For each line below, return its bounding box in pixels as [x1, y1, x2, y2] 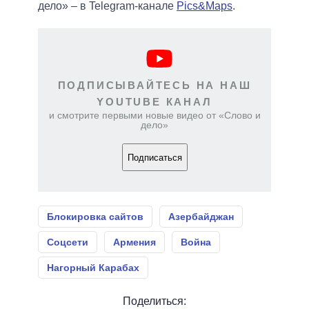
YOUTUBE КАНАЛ [97, 96, 212, 108]
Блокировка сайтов [47, 211, 143, 223]
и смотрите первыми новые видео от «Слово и [48, 110, 261, 121]
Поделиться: [123, 295, 186, 308]
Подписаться [127, 152, 182, 163]
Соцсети [47, 237, 88, 248]
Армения [113, 237, 156, 248]
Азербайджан [168, 211, 234, 223]
